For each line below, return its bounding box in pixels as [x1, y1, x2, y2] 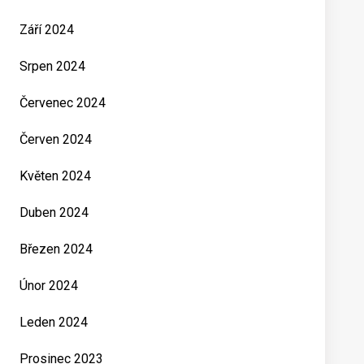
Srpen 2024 [19, 58, 85, 74]
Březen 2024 [19, 241, 93, 257]
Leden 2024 [19, 314, 88, 330]
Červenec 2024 [19, 95, 106, 110]
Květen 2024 [19, 168, 91, 184]
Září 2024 [19, 22, 74, 37]
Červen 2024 [19, 132, 92, 147]
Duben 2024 [19, 205, 89, 220]
